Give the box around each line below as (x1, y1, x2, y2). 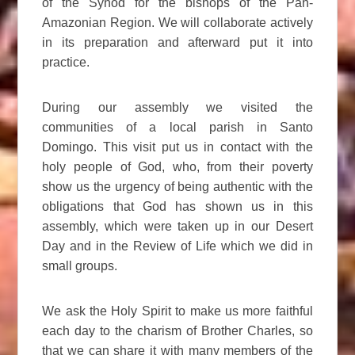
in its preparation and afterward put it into (42, 36, 313, 50)
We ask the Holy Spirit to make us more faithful (42, 304, 313, 319)
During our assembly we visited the (42, 101, 313, 115)
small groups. (42, 259, 118, 273)
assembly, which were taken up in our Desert (42, 219, 313, 234)
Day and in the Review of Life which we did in (42, 239, 313, 254)
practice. (42, 55, 90, 70)
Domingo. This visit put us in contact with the (42, 140, 313, 155)
